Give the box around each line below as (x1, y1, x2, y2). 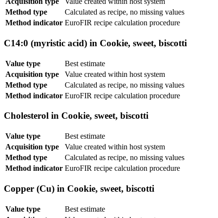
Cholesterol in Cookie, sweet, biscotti (4, 110, 148, 121)
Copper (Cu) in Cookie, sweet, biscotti (4, 183, 154, 194)
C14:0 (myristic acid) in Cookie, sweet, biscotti (4, 38, 187, 49)
